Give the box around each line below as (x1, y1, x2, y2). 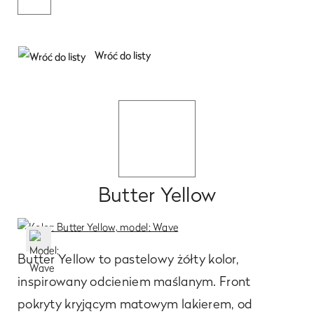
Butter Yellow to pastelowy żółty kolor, (18, 252, 239, 266)
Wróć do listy (93, 49, 151, 61)
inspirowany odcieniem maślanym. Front (18, 274, 251, 289)
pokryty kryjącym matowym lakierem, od (18, 296, 253, 311)
